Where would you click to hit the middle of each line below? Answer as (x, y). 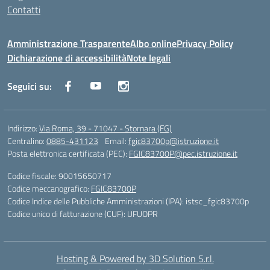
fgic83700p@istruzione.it (174, 141)
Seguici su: (30, 86)
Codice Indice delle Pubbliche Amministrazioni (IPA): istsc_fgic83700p (128, 201)
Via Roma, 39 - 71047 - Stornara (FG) (105, 128)
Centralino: (27, 141)
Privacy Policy (205, 43)
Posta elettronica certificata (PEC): (68, 153)
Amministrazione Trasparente (69, 43)
